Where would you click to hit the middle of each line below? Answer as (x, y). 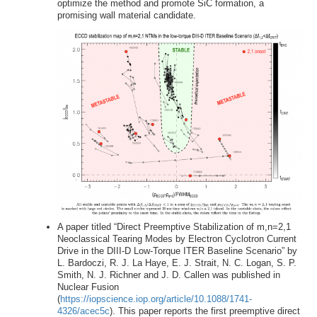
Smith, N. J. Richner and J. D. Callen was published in (168, 275)
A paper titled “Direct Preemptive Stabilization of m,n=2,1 (174, 226)
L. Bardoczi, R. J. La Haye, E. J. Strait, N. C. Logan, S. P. (177, 263)
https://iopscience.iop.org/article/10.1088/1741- (156, 299)
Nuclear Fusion (88, 287)
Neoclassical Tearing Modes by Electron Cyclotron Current (177, 238)
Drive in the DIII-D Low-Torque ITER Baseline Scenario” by (177, 250)
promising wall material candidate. (126, 15)
